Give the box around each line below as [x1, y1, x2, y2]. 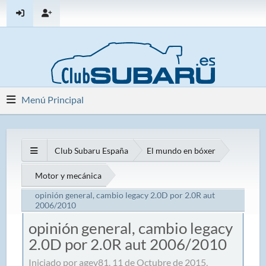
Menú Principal [21, 94, 84, 105]
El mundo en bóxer [147, 145, 216, 156]
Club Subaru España [55, 145, 129, 156]
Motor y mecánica [35, 170, 102, 180]
